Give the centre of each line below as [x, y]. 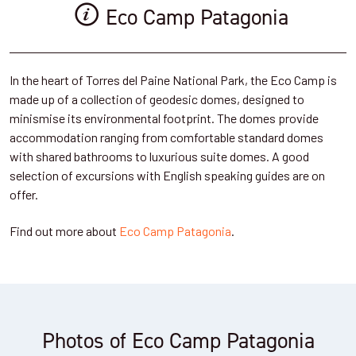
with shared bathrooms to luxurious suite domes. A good [159, 156]
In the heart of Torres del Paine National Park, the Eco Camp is [173, 80]
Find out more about [64, 231]
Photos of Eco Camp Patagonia [178, 341]
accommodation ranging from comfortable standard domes [166, 137]
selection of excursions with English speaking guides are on [167, 175]
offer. [24, 194]
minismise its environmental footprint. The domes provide [164, 118]
